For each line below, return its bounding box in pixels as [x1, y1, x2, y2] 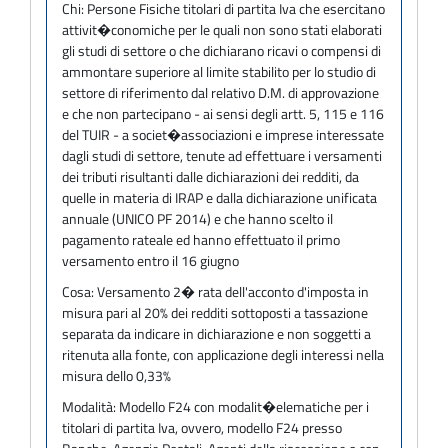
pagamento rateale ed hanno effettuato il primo [62, 228, 340, 250]
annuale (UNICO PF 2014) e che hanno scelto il [62, 207, 333, 229]
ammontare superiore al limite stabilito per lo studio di [62, 60, 376, 82]
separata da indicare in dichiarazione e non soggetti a [62, 322, 371, 344]
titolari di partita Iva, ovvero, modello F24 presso [62, 416, 342, 438]
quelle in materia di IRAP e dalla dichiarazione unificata [62, 186, 377, 208]
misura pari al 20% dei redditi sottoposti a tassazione [62, 301, 368, 323]
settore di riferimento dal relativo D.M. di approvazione [62, 81, 379, 103]
